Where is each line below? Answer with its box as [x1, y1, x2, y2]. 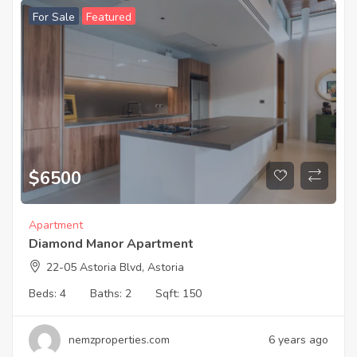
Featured [86, 10, 131, 25]
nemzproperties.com [69, 331, 170, 347]
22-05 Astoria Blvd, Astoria [46, 259, 184, 275]
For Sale [33, 10, 75, 25]
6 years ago [269, 331, 328, 347]
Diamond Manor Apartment [29, 234, 194, 253]
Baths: [90, 285, 125, 301]
